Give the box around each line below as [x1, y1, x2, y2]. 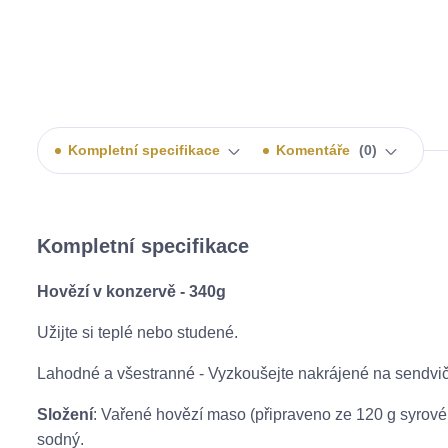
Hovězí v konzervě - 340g [37, 283, 226, 300]
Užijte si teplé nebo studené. [37, 324, 238, 341]
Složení [37, 406, 93, 423]
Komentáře [276, 142, 354, 158]
